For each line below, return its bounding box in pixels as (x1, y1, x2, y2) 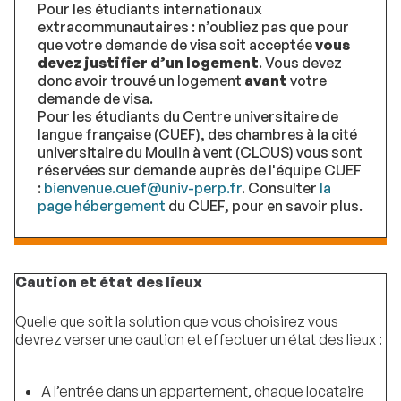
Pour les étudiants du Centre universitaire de (38, 107, 338, 126)
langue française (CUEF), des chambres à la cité (38, 125, 357, 144)
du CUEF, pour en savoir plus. (166, 197, 363, 216)
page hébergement (38, 197, 166, 216)
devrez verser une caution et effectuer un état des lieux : (15, 329, 382, 348)
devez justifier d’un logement (38, 54, 259, 73)
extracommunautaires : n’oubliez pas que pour (38, 18, 349, 37)
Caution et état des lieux (15, 272, 202, 291)
